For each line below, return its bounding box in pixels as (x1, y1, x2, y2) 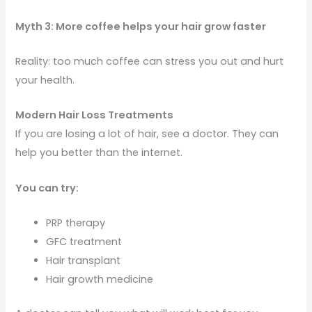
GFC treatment (46, 235, 123, 249)
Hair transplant (46, 253, 121, 268)
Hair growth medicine (46, 272, 154, 287)
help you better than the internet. (15, 146, 183, 160)
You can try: (15, 180, 79, 195)
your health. (15, 73, 75, 88)
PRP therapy (46, 216, 106, 231)
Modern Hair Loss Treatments (15, 108, 174, 123)
